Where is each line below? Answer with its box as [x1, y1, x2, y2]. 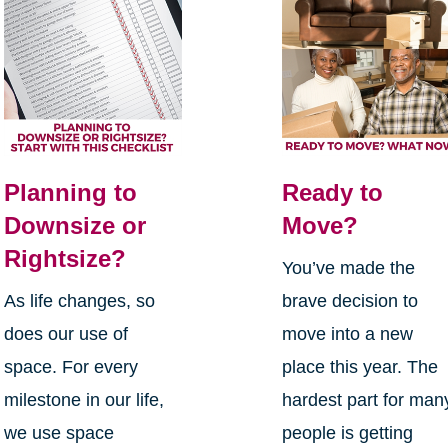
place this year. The [282, 357, 439, 378]
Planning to [3, 179, 137, 207]
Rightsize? [3, 245, 126, 273]
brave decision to [282, 291, 419, 312]
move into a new [282, 324, 414, 345]
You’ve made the [282, 258, 416, 279]
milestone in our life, [3, 390, 164, 411]
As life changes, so [3, 291, 155, 312]
